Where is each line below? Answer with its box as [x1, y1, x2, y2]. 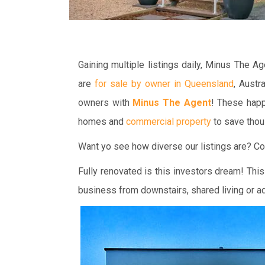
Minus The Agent [132, 96, 211, 108]
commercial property [126, 115, 211, 127]
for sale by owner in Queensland [94, 77, 234, 89]
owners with [78, 96, 133, 108]
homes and [78, 115, 126, 127]
